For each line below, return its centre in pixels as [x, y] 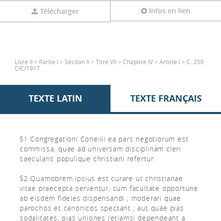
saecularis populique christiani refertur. [88, 159]
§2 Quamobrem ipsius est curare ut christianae [101, 178]
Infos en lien [170, 11]
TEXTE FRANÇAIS [166, 98]
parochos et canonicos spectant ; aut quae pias [102, 208]
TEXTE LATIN [55, 98]
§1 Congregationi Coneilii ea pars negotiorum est [104, 139]
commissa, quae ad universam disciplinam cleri [100, 149]
